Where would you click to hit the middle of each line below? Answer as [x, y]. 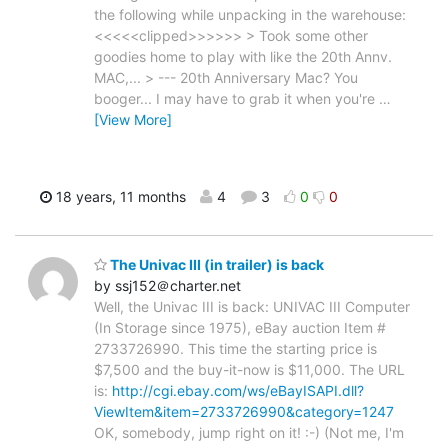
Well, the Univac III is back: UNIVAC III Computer [252, 306]
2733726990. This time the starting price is [235, 348]
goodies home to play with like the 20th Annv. [243, 57]
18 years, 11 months [119, 197]
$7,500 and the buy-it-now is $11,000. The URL [249, 369]
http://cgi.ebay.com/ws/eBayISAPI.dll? [238, 390]
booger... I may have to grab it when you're [236, 99]
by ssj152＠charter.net [167, 285]
